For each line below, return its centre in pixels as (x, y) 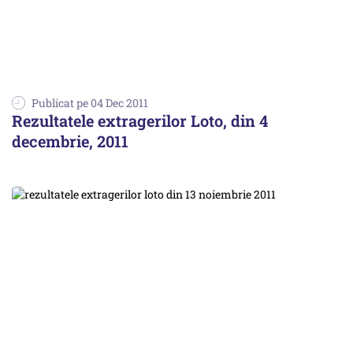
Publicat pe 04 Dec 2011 (90, 103)
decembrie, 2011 (70, 141)
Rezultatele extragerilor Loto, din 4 (140, 121)
